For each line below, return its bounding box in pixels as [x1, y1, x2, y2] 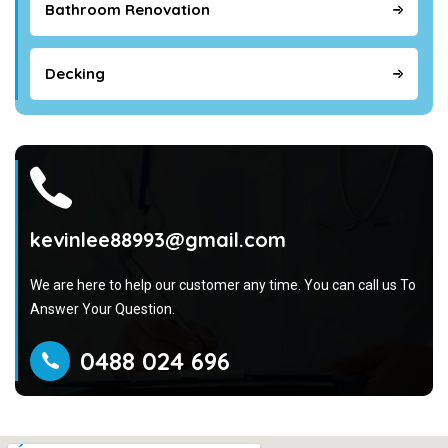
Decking [45, 64, 105, 83]
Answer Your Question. [30, 301, 175, 317]
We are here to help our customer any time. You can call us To [30, 277, 416, 293]
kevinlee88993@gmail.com [30, 227, 286, 252]
